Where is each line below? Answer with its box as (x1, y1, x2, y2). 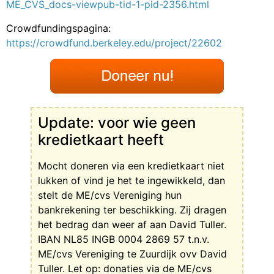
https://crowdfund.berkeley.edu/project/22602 (6, 36, 222, 49)
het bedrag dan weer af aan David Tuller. (38, 218, 226, 231)
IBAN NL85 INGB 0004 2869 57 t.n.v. (38, 232, 209, 245)
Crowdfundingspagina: (6, 21, 111, 34)
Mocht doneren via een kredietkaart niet (38, 159, 224, 172)
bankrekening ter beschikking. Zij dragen (38, 203, 226, 216)
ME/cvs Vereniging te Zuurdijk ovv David (38, 247, 227, 260)
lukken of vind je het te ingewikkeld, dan (38, 174, 225, 187)
